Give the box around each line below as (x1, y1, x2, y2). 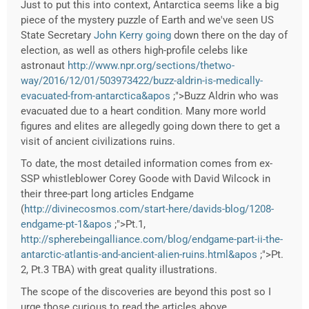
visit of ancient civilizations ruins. (21, 135, 175, 148)
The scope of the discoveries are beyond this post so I (21, 286, 271, 299)
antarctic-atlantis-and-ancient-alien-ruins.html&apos (21, 248, 257, 261)
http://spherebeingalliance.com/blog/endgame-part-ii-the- (21, 233, 283, 246)
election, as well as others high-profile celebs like (21, 44, 248, 57)
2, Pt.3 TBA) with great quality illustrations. (21, 263, 217, 277)
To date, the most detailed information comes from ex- (21, 157, 272, 170)
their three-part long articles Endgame (21, 188, 194, 201)
